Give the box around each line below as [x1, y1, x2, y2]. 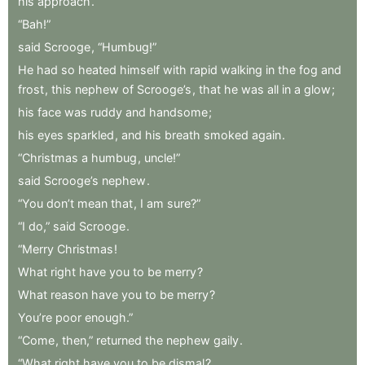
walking [221, 62, 262, 77]
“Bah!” [18, 16, 51, 31]
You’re [18, 310, 52, 324]
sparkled [67, 127, 114, 142]
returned [96, 332, 142, 347]
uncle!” [144, 150, 180, 165]
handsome [149, 104, 208, 119]
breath [165, 127, 200, 142]
